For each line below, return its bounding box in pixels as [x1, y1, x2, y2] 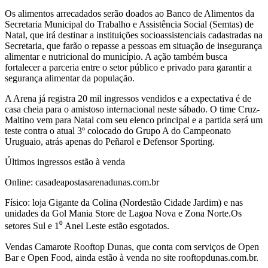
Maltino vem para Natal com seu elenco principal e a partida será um [5, 114, 263, 125]
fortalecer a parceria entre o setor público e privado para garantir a [5, 62, 252, 72]
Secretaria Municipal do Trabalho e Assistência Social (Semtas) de [5, 19, 254, 29]
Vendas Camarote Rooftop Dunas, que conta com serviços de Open [5, 241, 259, 252]
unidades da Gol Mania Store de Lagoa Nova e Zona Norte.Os [5, 208, 242, 218]
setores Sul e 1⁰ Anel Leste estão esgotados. [5, 220, 169, 231]
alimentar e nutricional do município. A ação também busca [5, 51, 227, 62]
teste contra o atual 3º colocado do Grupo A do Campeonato [5, 125, 231, 136]
